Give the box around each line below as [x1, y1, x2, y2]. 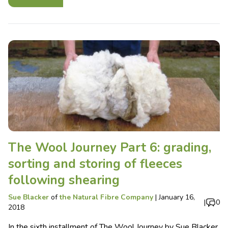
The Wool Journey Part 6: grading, [8, 139, 211, 157]
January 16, [159, 192, 195, 203]
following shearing [8, 172, 120, 189]
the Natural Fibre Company [60, 192, 153, 203]
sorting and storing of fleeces [8, 155, 182, 173]
